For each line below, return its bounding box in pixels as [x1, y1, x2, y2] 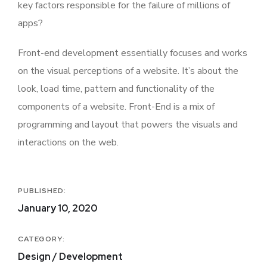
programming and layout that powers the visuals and [18, 118, 238, 132]
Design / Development [18, 250, 123, 263]
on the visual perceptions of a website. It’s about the [18, 64, 238, 78]
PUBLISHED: [18, 186, 66, 196]
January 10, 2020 [18, 202, 97, 215]
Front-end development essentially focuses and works [18, 46, 247, 60]
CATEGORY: [18, 234, 65, 244]
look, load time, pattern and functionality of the [18, 82, 215, 96]
